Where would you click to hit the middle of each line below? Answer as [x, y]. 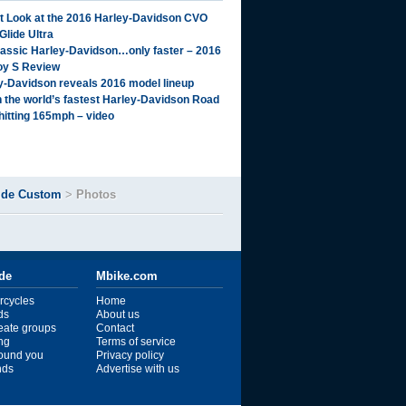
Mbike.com [127, 276]
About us [118, 314]
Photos [96, 194]
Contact [115, 328]
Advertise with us [138, 369]
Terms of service [136, 342]
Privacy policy [130, 355]
